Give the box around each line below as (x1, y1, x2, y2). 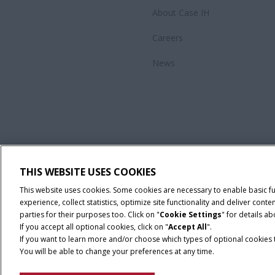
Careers (152, 32, 183, 44)
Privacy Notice (20, 257, 69, 268)
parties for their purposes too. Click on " (20, 209, 160, 220)
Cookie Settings (160, 209, 222, 220)
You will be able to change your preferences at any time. (20, 246, 214, 257)
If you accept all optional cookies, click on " (20, 222, 168, 232)
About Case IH (152, 7, 209, 18)
